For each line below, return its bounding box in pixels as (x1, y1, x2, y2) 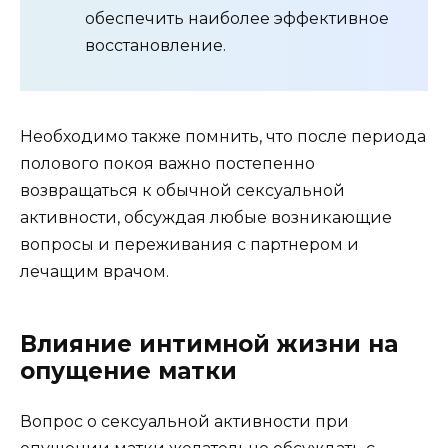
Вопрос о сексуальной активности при (20, 412, 349, 431)
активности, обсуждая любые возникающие (20, 208, 392, 227)
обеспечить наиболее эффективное (85, 9, 389, 28)
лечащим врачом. (20, 262, 169, 281)
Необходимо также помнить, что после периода (20, 127, 426, 146)
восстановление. (85, 36, 226, 55)
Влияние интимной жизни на (20, 330, 398, 358)
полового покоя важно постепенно (20, 154, 315, 173)
